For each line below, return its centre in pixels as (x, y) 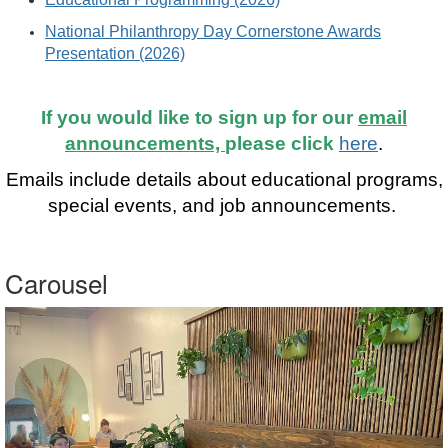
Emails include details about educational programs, (224, 179)
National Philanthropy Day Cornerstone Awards (213, 31)
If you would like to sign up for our (199, 117)
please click (282, 143)
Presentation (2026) (115, 53)
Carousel (56, 282)
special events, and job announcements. (224, 205)
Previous (75, 319)
